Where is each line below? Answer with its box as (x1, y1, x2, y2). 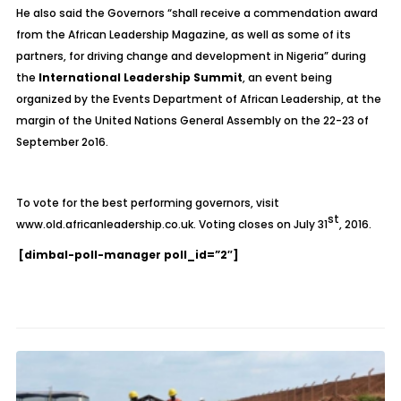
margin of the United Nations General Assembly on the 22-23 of (15, 113, 369, 128)
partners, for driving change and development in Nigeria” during (15, 48, 366, 64)
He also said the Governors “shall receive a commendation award (15, 5, 378, 21)
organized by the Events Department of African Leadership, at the (15, 91, 381, 107)
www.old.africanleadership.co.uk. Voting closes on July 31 (15, 217, 328, 232)
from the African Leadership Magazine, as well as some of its (15, 27, 351, 42)
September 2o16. (15, 134, 108, 149)
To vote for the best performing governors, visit (15, 195, 279, 210)
